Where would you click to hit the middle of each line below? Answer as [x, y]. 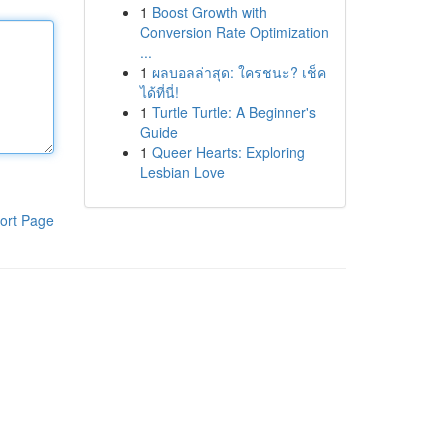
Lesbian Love [182, 172]
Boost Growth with [209, 12]
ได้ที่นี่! [159, 92]
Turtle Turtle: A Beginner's [233, 112]
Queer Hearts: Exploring [228, 152]
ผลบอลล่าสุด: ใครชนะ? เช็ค [238, 72]
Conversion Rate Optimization [234, 32]
